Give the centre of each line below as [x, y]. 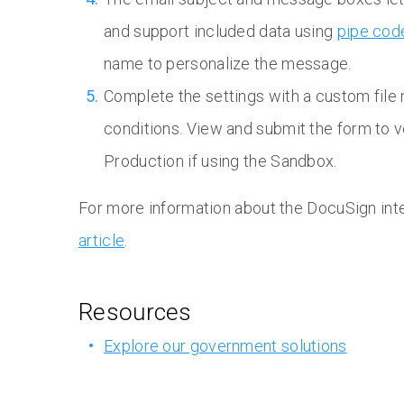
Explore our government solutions [225, 346]
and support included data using [220, 32]
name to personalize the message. [228, 64]
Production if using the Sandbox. [220, 161]
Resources [135, 312]
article [102, 241]
